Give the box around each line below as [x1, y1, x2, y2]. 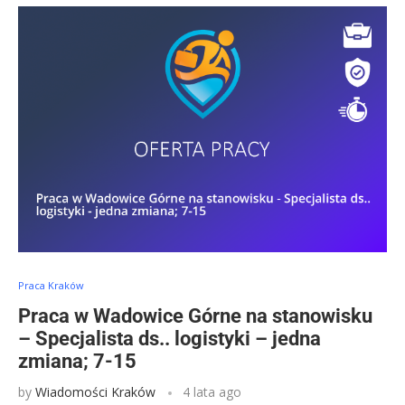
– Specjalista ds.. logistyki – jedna [18, 327, 321, 350]
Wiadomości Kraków [35, 383, 155, 400]
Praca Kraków [18, 278, 84, 292]
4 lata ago [183, 383, 241, 400]
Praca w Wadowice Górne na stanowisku [18, 305, 372, 327]
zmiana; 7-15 [18, 350, 137, 372]
